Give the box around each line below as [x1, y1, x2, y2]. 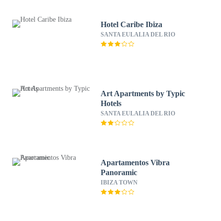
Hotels [101, 99, 122, 108]
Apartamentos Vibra [101, 158, 170, 167]
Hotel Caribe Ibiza [101, 20, 163, 29]
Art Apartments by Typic [101, 89, 185, 98]
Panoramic [101, 168, 138, 177]
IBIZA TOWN [101, 179, 138, 186]
